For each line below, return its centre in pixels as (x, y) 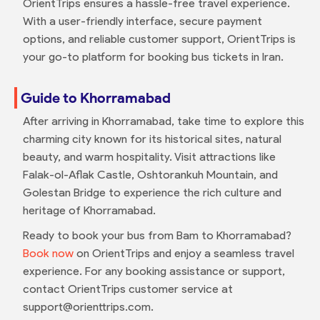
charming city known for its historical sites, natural (152, 139)
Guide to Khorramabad (95, 97)
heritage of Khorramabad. (89, 210)
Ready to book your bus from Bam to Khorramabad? (157, 235)
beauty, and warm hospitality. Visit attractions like (149, 156)
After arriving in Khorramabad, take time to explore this (163, 121)
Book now (48, 253)
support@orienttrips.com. (88, 306)
